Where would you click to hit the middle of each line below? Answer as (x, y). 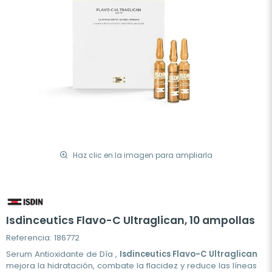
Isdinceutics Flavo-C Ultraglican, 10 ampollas (131, 221)
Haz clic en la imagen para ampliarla (143, 155)
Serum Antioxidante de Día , (63, 254)
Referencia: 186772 (43, 238)
